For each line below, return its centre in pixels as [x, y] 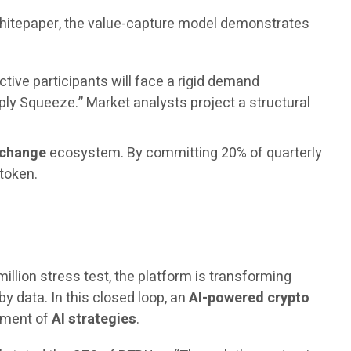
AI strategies [94, 320]
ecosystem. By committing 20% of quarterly [185, 154]
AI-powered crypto [250, 299]
